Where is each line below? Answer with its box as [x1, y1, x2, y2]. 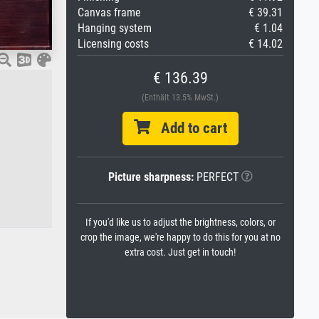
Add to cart [150, 120, 227, 137]
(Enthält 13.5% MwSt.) [142, 93, 219, 103]
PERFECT [193, 170, 239, 184]
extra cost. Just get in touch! [125, 246, 236, 258]
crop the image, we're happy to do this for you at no [80, 231, 281, 244]
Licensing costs [78, 37, 149, 51]
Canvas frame [78, 6, 141, 19]
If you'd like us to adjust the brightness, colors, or [85, 216, 276, 229]
